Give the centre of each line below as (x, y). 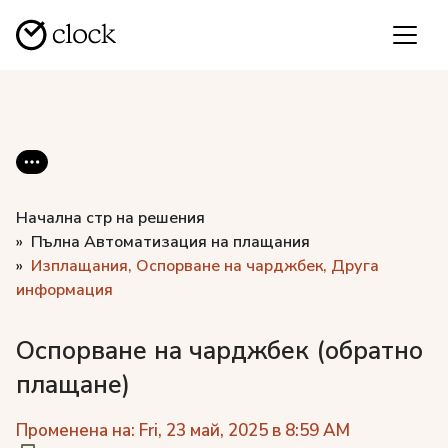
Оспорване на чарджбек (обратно (219, 350)
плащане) (73, 384)
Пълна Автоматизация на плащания (170, 242)
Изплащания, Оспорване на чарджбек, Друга (205, 266)
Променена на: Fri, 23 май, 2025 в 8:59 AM (183, 430)
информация (64, 290)
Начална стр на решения (110, 218)
